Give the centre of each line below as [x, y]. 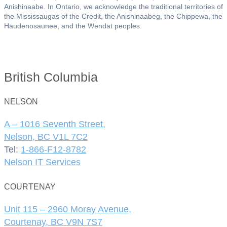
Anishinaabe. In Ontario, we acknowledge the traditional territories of [113, 6]
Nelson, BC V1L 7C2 [46, 137]
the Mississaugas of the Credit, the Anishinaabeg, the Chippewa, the [113, 16]
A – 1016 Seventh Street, [55, 124]
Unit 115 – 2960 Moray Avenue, [68, 210]
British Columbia [51, 77]
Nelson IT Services [42, 162]
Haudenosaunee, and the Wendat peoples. [73, 26]
